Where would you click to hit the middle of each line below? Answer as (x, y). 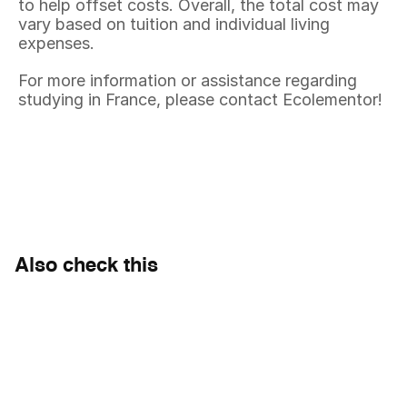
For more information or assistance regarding (188, 80)
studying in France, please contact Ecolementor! (200, 99)
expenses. (56, 43)
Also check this (86, 266)
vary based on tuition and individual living (174, 24)
